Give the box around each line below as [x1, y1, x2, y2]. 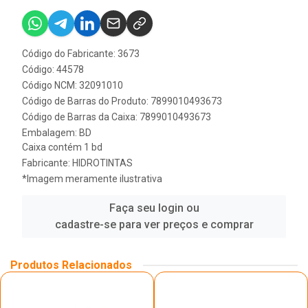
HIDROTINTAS [72, 157, 133, 168]
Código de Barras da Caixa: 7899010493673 [22, 111, 211, 122]
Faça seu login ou [109, 201, 199, 214]
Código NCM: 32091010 [22, 80, 123, 91]
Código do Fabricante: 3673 [22, 48, 140, 59]
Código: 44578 [22, 64, 84, 75]
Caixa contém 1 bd [22, 142, 102, 153]
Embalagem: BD [22, 127, 91, 138]
